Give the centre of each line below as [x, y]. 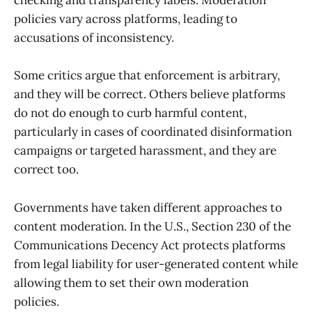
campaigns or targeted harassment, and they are [145, 151]
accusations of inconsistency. [95, 38]
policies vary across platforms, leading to [126, 19]
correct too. [48, 170]
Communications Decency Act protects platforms [150, 245]
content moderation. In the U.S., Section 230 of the [153, 226]
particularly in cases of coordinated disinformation [153, 132]
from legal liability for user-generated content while [156, 264]
